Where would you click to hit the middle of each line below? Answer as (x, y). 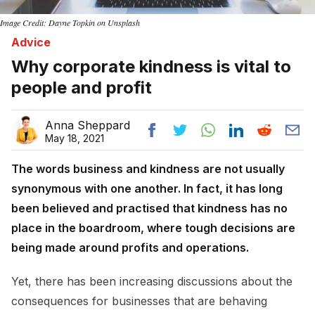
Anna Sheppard (88, 125)
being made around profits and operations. (130, 247)
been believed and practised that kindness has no (149, 208)
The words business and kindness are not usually (148, 168)
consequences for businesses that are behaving (139, 301)
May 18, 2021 (75, 138)
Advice (31, 42)
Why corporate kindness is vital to (151, 66)
